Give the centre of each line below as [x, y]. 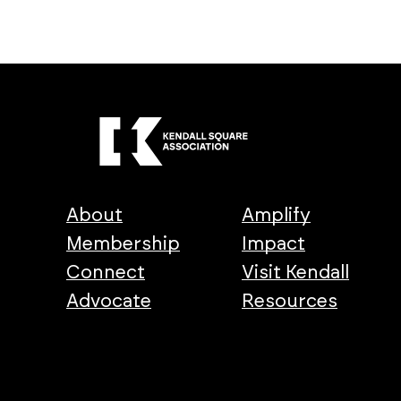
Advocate [108, 302]
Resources [290, 302]
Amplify [277, 216]
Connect [105, 273]
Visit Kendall [296, 273]
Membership [123, 244]
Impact [274, 244]
